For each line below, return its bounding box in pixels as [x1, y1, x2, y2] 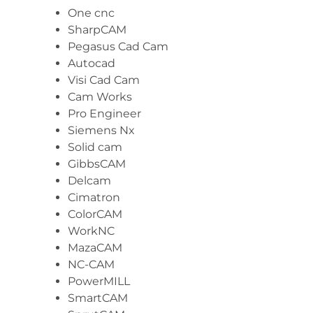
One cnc [68, 6, 115, 20]
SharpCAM [68, 23, 127, 36]
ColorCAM [68, 208, 123, 221]
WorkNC [68, 224, 115, 238]
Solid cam [68, 140, 123, 154]
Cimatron [68, 191, 121, 204]
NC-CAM [68, 258, 115, 271]
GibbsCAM [68, 157, 126, 170]
